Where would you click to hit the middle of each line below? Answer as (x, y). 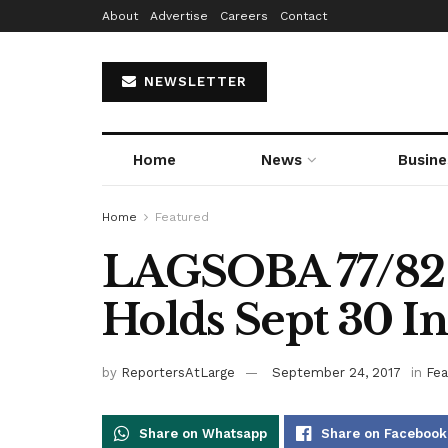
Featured (182, 217)
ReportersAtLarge (178, 372)
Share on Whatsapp (203, 433)
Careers (244, 16)
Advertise (179, 16)
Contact (303, 16)
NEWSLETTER (193, 81)
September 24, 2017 (336, 372)
